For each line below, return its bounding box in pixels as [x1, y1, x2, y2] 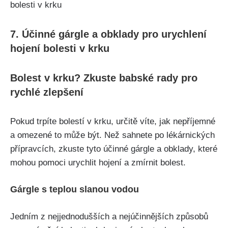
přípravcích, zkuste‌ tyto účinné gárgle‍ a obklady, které [10, 144, 217, 154]
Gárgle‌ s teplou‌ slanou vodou [10, 184, 139, 195]
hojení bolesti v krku [10, 43, 109, 54]
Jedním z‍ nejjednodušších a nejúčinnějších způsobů [10, 212, 208, 222]
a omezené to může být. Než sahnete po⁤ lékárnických [10, 130, 215, 140]
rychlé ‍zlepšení [10, 87, 83, 98]
